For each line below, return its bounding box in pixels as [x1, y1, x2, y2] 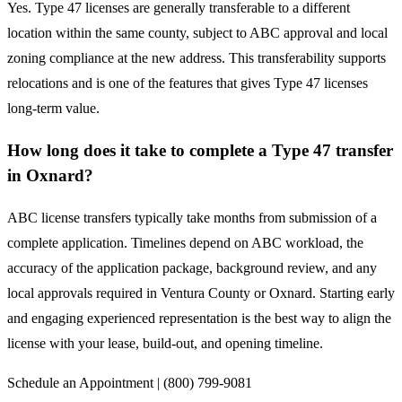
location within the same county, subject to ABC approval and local [7, 25, 388, 41]
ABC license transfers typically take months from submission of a [7, 209, 377, 225]
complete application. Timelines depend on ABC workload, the [7, 234, 363, 250]
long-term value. [7, 100, 100, 117]
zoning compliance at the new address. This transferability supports [7, 50, 386, 66]
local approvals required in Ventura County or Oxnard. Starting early [7, 284, 395, 301]
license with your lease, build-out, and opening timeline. [7, 335, 323, 351]
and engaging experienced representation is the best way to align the [7, 310, 391, 326]
